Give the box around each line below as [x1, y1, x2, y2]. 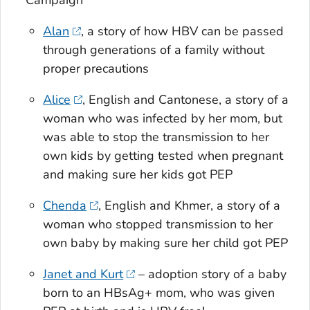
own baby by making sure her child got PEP [43, 234, 289, 251]
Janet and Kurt [43, 265, 124, 282]
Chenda [43, 197, 87, 214]
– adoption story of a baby [134, 265, 286, 282]
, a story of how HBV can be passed [80, 22, 284, 39]
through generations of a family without [43, 41, 265, 58]
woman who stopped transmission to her [43, 215, 273, 232]
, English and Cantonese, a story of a [82, 91, 289, 108]
